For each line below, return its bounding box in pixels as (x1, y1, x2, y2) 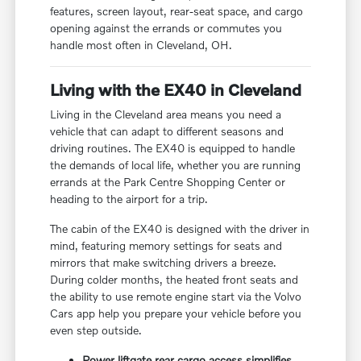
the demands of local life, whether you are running (50, 157, 301, 172)
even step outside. (50, 322, 143, 337)
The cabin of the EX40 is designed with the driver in (50, 221, 310, 235)
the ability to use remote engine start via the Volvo (50, 288, 302, 303)
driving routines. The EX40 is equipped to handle (50, 140, 296, 155)
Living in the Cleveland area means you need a (50, 106, 282, 121)
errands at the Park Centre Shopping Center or (50, 174, 286, 189)
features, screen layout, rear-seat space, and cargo (50, 3, 304, 18)
